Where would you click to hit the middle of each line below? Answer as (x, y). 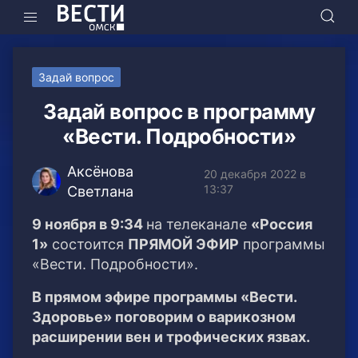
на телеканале (199, 225)
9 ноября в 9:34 (89, 225)
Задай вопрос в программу (179, 112)
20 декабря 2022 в (255, 174)
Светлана (101, 192)
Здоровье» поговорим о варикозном (164, 317)
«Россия (282, 225)
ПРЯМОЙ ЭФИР (183, 245)
